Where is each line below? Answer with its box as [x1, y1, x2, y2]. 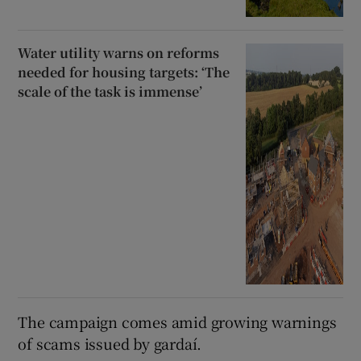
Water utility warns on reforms [18, 44, 220, 62]
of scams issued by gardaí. [18, 332, 202, 354]
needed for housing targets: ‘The [18, 63, 230, 81]
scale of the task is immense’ [18, 82, 203, 101]
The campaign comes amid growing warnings [18, 310, 337, 332]
